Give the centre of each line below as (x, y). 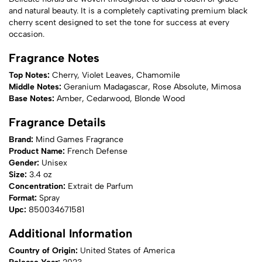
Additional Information (70, 233)
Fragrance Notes (54, 58)
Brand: (22, 139)
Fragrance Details (57, 122)
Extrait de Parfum (101, 186)
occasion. (27, 34)
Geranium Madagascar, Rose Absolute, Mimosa (152, 87)
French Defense (97, 151)
